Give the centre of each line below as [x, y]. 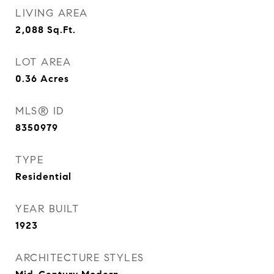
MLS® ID [40, 111]
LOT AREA [43, 62]
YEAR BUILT [47, 209]
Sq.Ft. [61, 30]
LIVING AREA [52, 13]
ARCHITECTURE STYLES [80, 258]
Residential [43, 176]
